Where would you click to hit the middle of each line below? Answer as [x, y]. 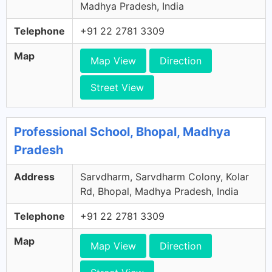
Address [34, 177]
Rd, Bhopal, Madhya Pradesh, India [159, 191]
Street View [117, 87]
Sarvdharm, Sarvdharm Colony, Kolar [165, 177]
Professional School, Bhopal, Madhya [122, 132]
